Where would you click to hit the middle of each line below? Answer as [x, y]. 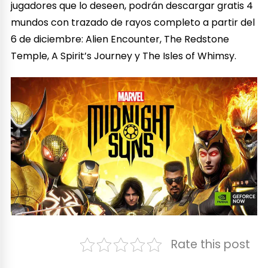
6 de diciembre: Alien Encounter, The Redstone [120, 39]
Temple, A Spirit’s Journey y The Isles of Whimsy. [124, 56]
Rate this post [210, 244]
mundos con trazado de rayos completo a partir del [133, 22]
